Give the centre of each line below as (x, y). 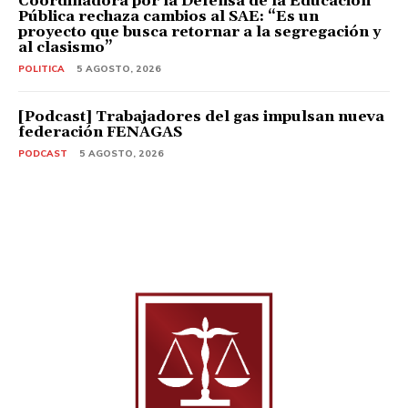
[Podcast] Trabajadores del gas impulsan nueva (201, 116)
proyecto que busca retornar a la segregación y (199, 31)
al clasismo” (66, 47)
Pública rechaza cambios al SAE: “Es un (168, 16)
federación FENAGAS (100, 132)
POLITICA (41, 68)
